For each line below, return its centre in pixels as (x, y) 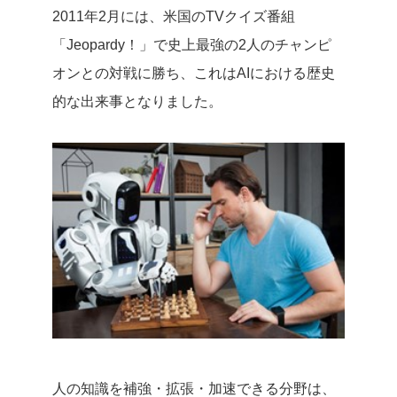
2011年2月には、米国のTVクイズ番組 (174, 16)
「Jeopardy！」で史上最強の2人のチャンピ (192, 44)
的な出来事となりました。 (137, 101)
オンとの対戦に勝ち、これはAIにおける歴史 (194, 73)
